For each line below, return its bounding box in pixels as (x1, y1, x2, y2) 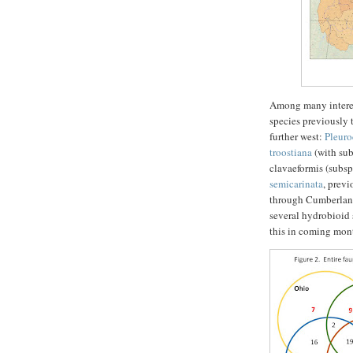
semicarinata (269, 176, 323, 191)
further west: (269, 129, 325, 144)
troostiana (269, 145, 312, 160)
